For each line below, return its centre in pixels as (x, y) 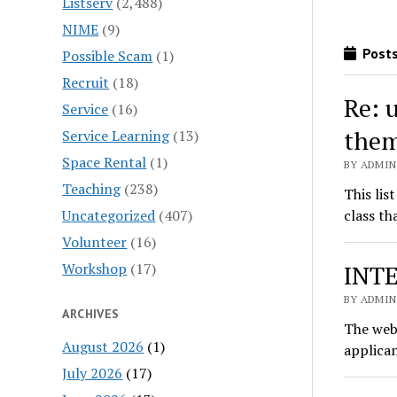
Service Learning (116, 135)
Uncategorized (109, 215)
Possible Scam (108, 55)
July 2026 (93, 373)
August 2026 (103, 346)
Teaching (92, 188)
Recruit (86, 82)
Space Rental (105, 162)
